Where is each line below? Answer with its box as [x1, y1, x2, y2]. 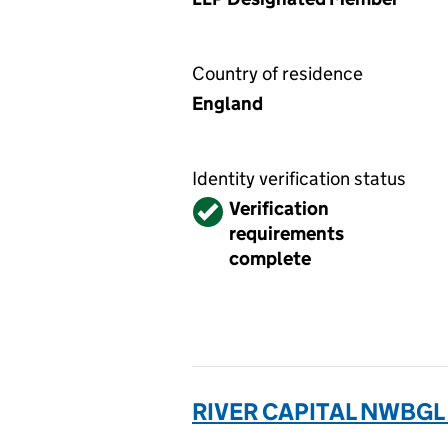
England [192, 92, 263, 115]
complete [229, 247, 311, 270]
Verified [194, 197, 260, 220]
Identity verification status [192, 167, 406, 190]
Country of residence [192, 62, 363, 85]
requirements [229, 222, 344, 245]
